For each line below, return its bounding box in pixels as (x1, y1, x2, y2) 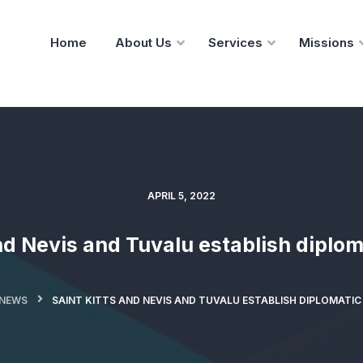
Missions (299, 35, 354, 50)
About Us (115, 35, 172, 50)
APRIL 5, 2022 (147, 190, 216, 202)
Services (208, 35, 263, 50)
